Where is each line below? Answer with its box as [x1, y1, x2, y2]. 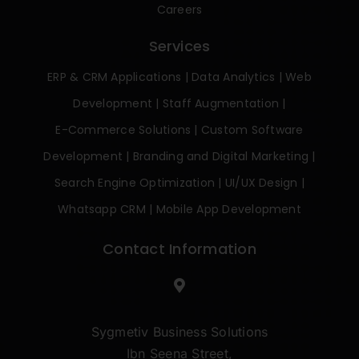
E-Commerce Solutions [55, 122, 192, 139]
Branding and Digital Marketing [132, 148, 309, 165]
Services [148, 35, 211, 56]
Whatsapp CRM [58, 201, 146, 218]
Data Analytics [192, 69, 276, 86]
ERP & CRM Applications [47, 69, 182, 86]
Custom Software [200, 122, 304, 139]
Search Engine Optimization [54, 175, 216, 192]
